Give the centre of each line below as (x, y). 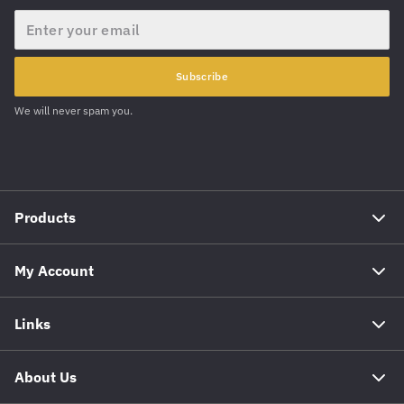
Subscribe (202, 76)
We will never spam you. (73, 110)
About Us (46, 376)
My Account (54, 270)
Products (45, 217)
